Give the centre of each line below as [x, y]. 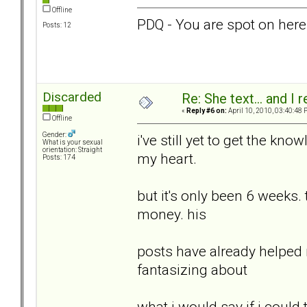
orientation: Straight [72, 150]
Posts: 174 [59, 158]
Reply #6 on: [207, 111]
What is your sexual [73, 143]
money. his [172, 214]
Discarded [72, 97]
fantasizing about [192, 269]
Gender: [55, 135]
